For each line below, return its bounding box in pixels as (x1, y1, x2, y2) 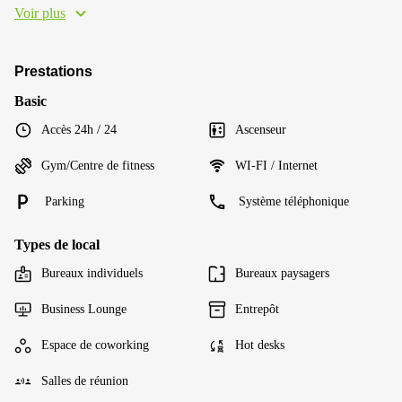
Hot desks (235, 338, 284, 352)
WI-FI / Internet (235, 159, 318, 172)
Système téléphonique (235, 195, 349, 208)
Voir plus (14, 5, 66, 21)
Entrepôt (235, 302, 279, 316)
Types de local (14, 237, 100, 252)
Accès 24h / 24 (41, 123, 117, 136)
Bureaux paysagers (235, 267, 329, 280)
